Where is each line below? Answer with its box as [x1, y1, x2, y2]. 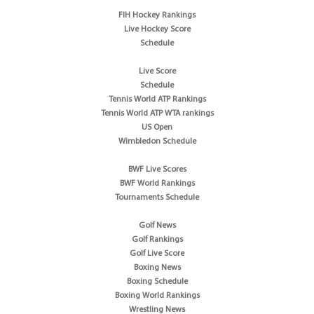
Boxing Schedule [126, 277, 188, 286]
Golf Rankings [131, 235, 183, 244]
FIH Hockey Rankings [118, 11, 196, 20]
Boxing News [133, 263, 181, 272]
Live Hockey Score [123, 25, 191, 34]
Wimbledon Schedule [118, 137, 196, 146]
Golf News [138, 221, 176, 230]
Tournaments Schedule [115, 193, 199, 202]
